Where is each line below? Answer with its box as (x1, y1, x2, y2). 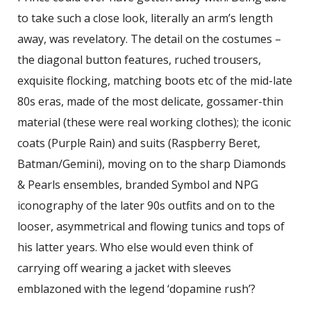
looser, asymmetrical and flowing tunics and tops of (17, 218, 285, 234)
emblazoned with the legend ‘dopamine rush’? (17, 280, 255, 296)
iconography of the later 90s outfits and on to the (17, 197, 275, 213)
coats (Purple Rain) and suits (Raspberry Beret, (17, 135, 260, 151)
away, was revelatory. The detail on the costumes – (17, 31, 281, 47)
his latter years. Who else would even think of (17, 239, 253, 255)
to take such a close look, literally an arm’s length (17, 10, 273, 26)
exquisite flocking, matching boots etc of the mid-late (17, 72, 292, 88)
